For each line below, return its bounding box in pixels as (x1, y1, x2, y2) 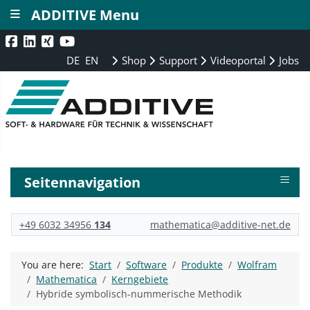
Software (126, 258, 167, 272)
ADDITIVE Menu (31, 6, 139, 24)
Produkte (181, 258, 224, 272)
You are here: (21, 258, 90, 272)
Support (156, 53, 198, 67)
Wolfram (237, 258, 277, 272)
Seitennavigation (24, 172, 141, 192)
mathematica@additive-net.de (149, 217, 291, 231)
